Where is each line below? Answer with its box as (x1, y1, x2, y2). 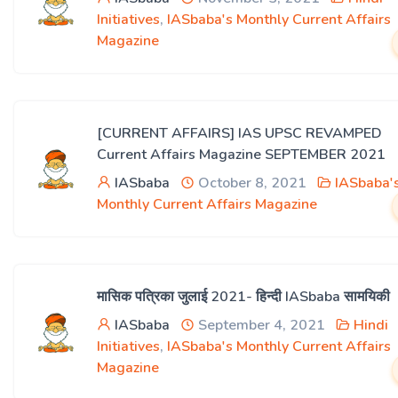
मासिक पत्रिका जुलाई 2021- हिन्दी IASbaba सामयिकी (97, 287, 390, 306)
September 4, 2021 (195, 315, 325, 335)
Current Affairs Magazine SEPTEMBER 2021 (97, 145, 386, 164)
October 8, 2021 (195, 173, 306, 193)
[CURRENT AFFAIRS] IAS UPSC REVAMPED (97, 123, 382, 143)
